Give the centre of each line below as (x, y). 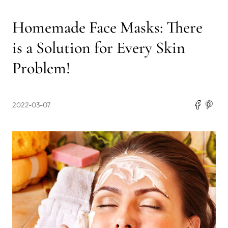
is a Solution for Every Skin (99, 47)
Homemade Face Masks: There (107, 27)
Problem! (41, 68)
